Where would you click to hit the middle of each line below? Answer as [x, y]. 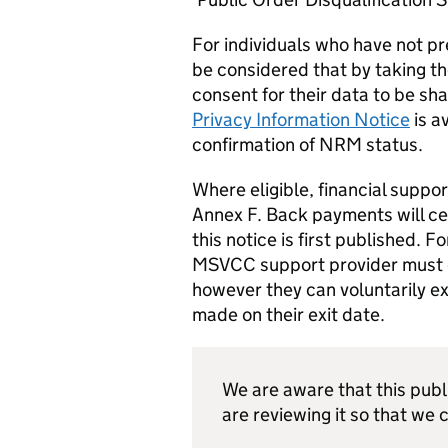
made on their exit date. [288, 314]
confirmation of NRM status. [307, 144]
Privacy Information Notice [301, 119]
